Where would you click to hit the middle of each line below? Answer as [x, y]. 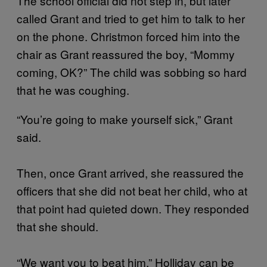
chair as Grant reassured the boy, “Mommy [126, 54]
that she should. [58, 226]
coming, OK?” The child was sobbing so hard [132, 72]
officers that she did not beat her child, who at [132, 190]
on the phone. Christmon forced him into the [128, 36]
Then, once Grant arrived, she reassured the [130, 173]
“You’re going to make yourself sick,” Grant [125, 119]
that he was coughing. [73, 90]
